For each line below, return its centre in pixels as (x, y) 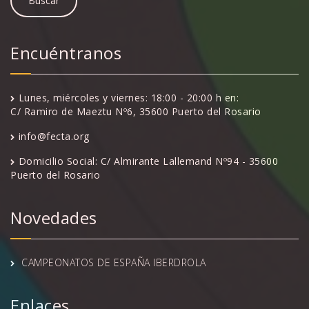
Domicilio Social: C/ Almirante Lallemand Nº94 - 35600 (148, 161)
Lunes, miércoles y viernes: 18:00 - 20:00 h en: (128, 97)
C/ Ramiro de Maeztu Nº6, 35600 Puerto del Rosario (136, 111)
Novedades (54, 217)
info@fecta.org (54, 136)
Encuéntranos (66, 52)
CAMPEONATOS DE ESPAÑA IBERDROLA (114, 262)
